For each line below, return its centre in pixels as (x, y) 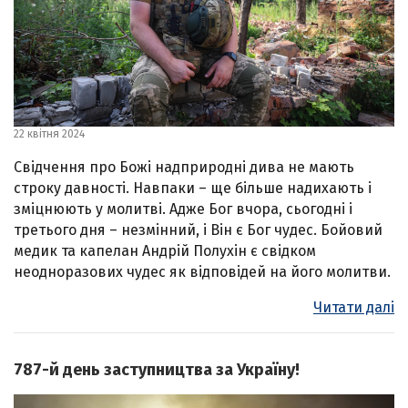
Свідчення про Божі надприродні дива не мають (184, 168)
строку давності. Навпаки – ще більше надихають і (193, 189)
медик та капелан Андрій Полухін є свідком (165, 251)
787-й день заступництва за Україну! (157, 370)
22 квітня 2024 (49, 134)
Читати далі (354, 308)
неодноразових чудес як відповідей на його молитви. (202, 272)
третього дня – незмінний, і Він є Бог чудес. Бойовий (198, 230)
